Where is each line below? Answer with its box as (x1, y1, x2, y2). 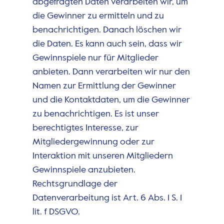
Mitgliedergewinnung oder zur (32, 137, 154, 147)
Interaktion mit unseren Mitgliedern (32, 151, 173, 161)
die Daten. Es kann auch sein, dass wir (32, 39, 182, 49)
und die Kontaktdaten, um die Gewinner (32, 95, 190, 105)
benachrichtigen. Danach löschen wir (32, 25, 181, 35)
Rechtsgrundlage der (32, 179, 117, 189)
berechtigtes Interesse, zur (32, 123, 138, 133)
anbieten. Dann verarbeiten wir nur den (32, 67, 190, 77)
